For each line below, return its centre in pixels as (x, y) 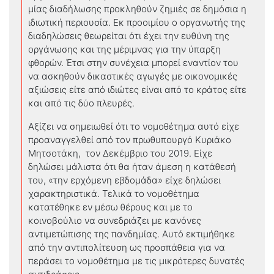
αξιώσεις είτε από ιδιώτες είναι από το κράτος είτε (137, 89)
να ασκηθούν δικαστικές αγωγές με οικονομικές (133, 76)
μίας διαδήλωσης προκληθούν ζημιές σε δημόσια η (137, 9)
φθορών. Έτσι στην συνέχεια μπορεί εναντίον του (133, 62)
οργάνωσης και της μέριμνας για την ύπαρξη (124, 49)
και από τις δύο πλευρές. (83, 103)
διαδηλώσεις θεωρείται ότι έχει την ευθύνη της (129, 35)
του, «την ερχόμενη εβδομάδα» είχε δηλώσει (124, 180)
